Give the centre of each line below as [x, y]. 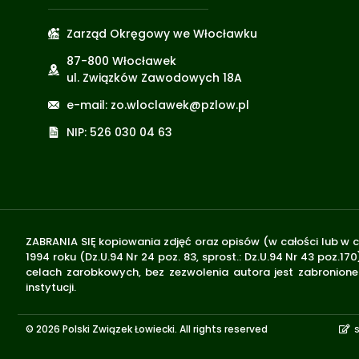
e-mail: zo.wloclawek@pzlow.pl [157, 105]
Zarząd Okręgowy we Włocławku [161, 33]
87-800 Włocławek [121, 61]
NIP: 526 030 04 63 [119, 132]
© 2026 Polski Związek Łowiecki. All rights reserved [147, 329]
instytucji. [52, 287]
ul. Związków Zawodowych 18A [154, 77]
